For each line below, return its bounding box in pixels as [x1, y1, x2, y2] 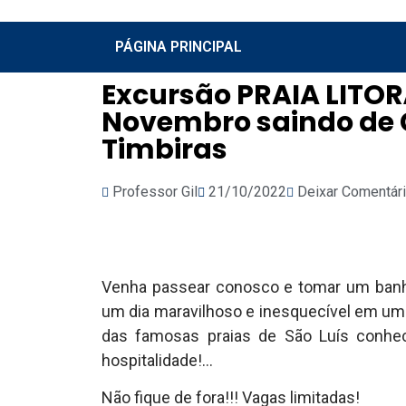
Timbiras [101, 130, 227, 169]
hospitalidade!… [101, 351, 213, 370]
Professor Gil [112, 183, 198, 200]
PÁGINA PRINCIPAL [115, 38, 242, 55]
